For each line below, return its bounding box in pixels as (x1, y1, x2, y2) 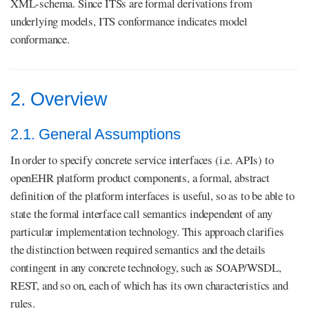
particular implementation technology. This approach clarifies (10, 223, 284, 240)
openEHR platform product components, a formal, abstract (10, 170, 270, 186)
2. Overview (10, 89, 108, 110)
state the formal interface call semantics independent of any (10, 206, 272, 222)
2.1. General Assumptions (10, 126, 181, 143)
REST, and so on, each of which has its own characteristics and (10, 277, 288, 294)
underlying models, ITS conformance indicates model (10, 13, 248, 30)
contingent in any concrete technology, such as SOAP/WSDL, (10, 259, 281, 276)
